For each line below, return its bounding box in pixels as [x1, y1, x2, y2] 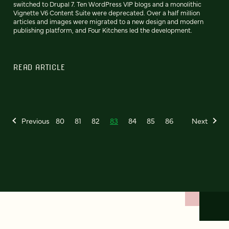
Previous [21, 115, 50, 126]
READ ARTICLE [13, 62, 65, 72]
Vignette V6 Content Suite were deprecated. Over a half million [13, 8, 200, 17]
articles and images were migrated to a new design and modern [13, 16, 203, 26]
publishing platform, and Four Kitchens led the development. [13, 25, 192, 34]
